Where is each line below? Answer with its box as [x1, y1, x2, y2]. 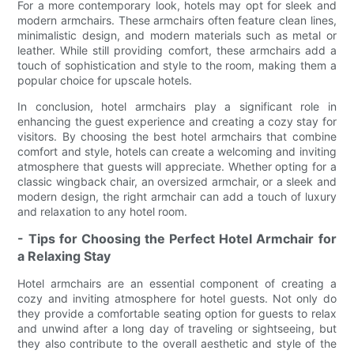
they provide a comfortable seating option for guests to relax [17, 307, 337, 321]
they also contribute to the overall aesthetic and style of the [17, 337, 337, 351]
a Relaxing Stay [17, 248, 111, 265]
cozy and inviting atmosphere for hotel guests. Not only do [17, 292, 337, 306]
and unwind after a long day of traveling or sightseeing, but [17, 322, 337, 336]
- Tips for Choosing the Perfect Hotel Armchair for [17, 231, 337, 247]
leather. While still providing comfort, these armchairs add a [17, 43, 337, 58]
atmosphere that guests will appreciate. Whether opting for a [17, 160, 337, 174]
